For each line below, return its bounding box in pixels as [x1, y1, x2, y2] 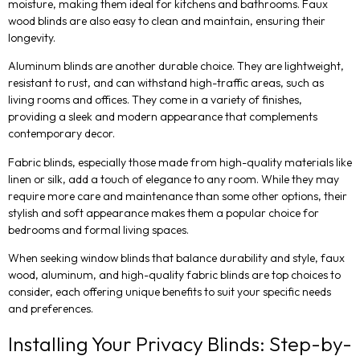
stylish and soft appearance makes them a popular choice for [8, 205, 319, 220]
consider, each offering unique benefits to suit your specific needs [8, 284, 331, 300]
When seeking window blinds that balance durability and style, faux [8, 251, 345, 266]
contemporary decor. [8, 126, 115, 141]
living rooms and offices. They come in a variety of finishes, [8, 92, 302, 108]
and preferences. [8, 301, 93, 317]
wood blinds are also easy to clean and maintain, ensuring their [8, 14, 325, 29]
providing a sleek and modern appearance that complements [8, 109, 317, 125]
